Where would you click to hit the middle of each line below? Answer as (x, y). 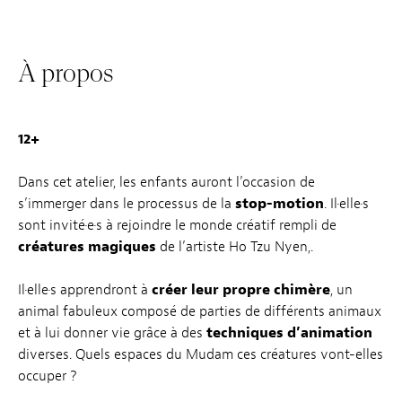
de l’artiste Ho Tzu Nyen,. (235, 246)
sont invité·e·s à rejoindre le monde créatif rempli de (177, 225)
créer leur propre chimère (241, 289)
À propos (66, 73)
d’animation (330, 332)
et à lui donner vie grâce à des (112, 332)
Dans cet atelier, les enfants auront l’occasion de (166, 182)
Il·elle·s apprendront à (85, 289)
